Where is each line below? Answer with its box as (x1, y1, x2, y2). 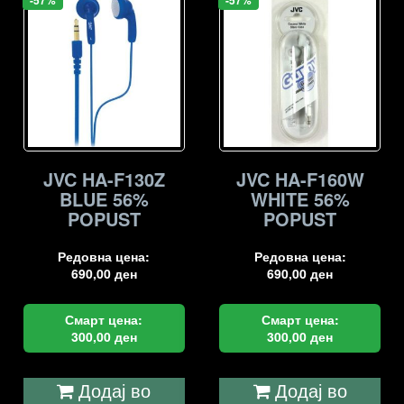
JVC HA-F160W (235, 166, 364, 193)
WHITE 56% (250, 186, 350, 213)
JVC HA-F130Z (42, 166, 165, 193)
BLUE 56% (59, 186, 149, 213)
